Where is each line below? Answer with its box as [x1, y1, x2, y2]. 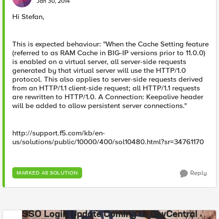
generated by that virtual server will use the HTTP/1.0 [12, 66, 186, 75]
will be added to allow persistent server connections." [12, 101, 187, 110]
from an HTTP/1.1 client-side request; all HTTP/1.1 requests [12, 84, 200, 92]
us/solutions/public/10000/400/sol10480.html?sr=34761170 [12, 137, 204, 146]
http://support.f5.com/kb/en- [12, 129, 105, 137]
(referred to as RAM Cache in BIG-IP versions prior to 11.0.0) [12, 48, 205, 57]
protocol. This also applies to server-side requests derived [12, 75, 203, 84]
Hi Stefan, [12, 12, 44, 21]
